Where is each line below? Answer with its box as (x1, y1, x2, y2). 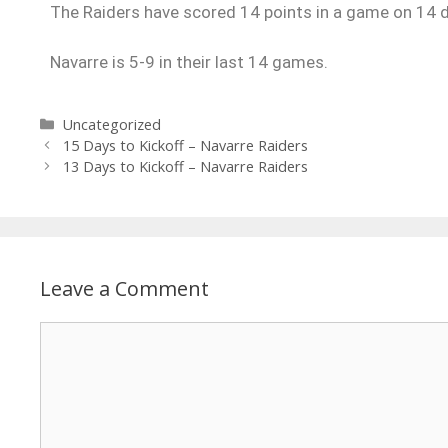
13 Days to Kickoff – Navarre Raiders (63, 156, 309, 176)
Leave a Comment (40, 274, 209, 302)
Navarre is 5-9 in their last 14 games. (50, 51, 328, 72)
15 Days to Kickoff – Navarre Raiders (63, 135, 309, 155)
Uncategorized (63, 114, 162, 134)
